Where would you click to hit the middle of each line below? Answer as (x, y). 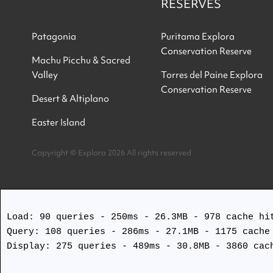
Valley (45, 75)
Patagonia (54, 36)
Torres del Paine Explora (211, 75)
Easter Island (58, 122)
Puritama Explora (197, 36)
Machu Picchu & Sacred (81, 60)
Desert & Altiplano (70, 98)
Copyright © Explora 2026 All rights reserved (112, 152)
